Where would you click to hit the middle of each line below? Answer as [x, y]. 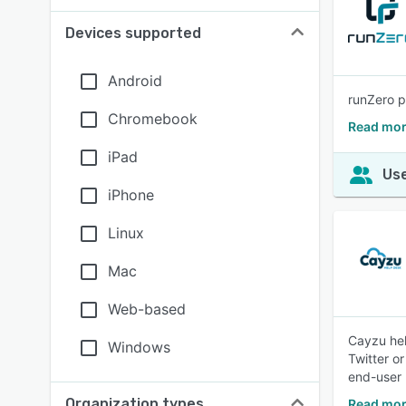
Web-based [147, 309]
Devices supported [133, 33]
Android [135, 81]
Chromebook [153, 119]
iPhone [131, 195]
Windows [139, 347]
